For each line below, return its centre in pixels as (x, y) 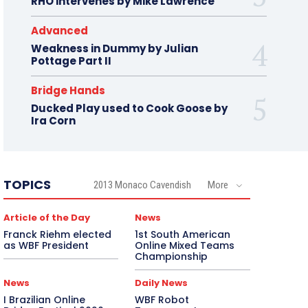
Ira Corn (53, 121)
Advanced (59, 31)
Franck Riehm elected (57, 235)
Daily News (162, 283)
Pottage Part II (71, 61)
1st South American (183, 235)
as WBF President (46, 246)
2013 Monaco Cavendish (142, 185)
